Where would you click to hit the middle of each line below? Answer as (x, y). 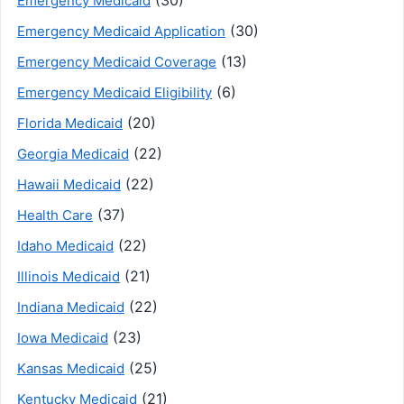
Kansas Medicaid (71, 368)
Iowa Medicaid (63, 337)
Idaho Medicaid (65, 245)
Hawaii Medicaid (69, 184)
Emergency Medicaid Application (121, 31)
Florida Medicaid (70, 123)
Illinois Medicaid (69, 276)
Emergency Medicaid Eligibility (115, 92)
